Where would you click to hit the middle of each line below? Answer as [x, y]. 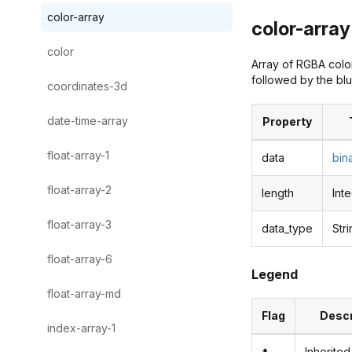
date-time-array [88, 121]
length [278, 193]
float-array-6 [80, 259]
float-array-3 [79, 224]
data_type [287, 229]
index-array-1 [81, 328]
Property [287, 122]
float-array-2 [79, 190]
